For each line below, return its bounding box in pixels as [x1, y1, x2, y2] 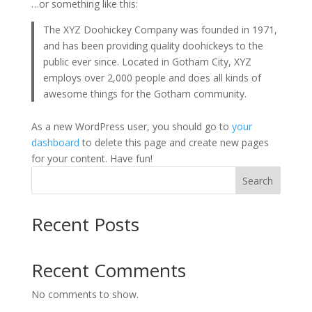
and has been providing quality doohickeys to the [43, 38, 264, 52]
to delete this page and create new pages [79, 136, 269, 149]
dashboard [31, 136, 79, 149]
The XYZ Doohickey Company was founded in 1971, [43, 22, 278, 36]
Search [242, 173, 274, 187]
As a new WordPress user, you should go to [31, 120, 232, 133]
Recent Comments [31, 258, 186, 283]
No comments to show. [31, 288, 139, 301]
